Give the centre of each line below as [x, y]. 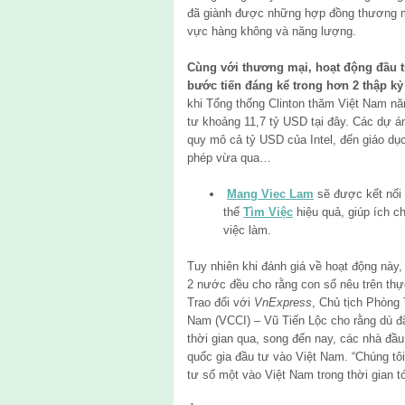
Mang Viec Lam [270, 193]
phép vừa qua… [229, 157]
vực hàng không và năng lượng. [272, 31]
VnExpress [281, 302]
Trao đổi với [219, 302]
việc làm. [247, 230]
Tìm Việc [268, 212]
